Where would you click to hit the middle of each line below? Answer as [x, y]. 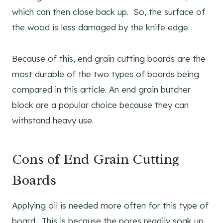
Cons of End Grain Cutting [96, 159]
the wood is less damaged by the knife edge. [101, 27]
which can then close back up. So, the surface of [109, 11]
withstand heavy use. [53, 120]
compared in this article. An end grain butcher [101, 89]
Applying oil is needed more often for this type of [110, 205]
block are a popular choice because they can [100, 105]
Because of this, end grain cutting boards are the [109, 58]
